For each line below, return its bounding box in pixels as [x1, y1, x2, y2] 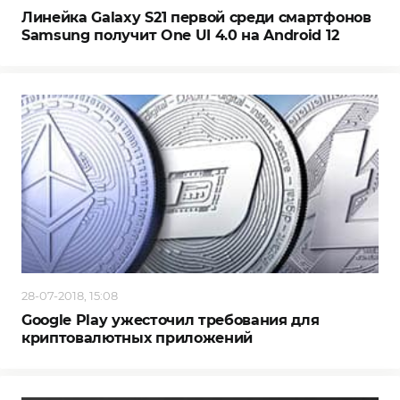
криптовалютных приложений [21, 329, 253, 347]
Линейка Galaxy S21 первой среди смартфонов [21, 9, 371, 27]
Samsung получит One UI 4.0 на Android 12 [21, 27, 339, 45]
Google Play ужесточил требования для [21, 312, 320, 329]
